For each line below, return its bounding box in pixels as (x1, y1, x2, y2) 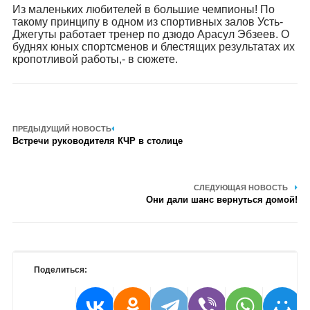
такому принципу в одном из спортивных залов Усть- (12, 16, 283, 28)
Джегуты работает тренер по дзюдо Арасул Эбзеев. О (12, 28, 289, 40)
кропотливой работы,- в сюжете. (12, 53, 178, 65)
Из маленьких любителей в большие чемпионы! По (12, 3, 275, 15)
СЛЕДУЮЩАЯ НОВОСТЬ (194, 183, 289, 192)
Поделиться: (33, 265, 87, 275)
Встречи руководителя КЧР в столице (12, 136, 183, 146)
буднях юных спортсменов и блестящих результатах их (12, 41, 295, 53)
